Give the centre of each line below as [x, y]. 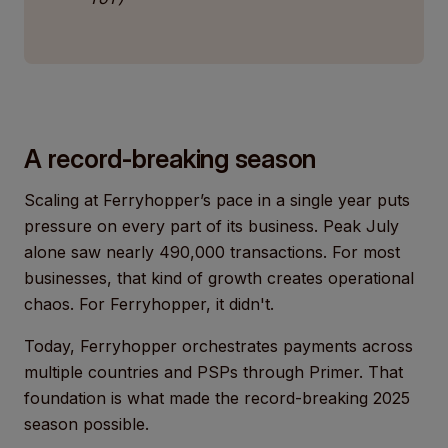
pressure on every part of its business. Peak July [211, 226]
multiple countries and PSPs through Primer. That [213, 372]
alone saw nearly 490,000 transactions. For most [212, 252]
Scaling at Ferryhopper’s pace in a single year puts [217, 200]
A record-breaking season [170, 158]
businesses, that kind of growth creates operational [219, 278]
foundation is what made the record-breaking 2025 [217, 398]
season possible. [86, 424]
